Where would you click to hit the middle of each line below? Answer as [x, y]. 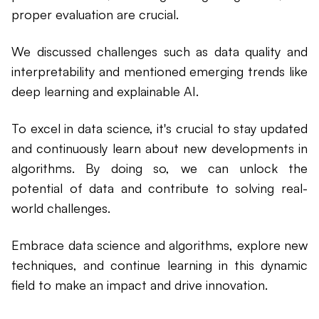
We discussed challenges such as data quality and [159, 52]
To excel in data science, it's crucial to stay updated [159, 129]
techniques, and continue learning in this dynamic [159, 265]
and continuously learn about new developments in [159, 148]
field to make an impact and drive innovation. [140, 285]
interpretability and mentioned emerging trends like [159, 72]
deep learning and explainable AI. [105, 91]
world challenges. [61, 208]
